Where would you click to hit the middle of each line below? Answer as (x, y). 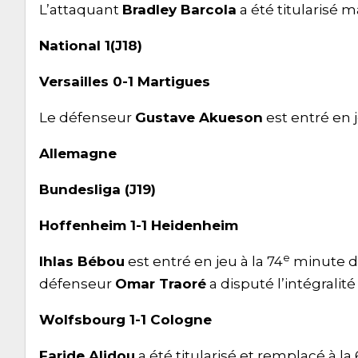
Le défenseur (87, 117)
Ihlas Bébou (82, 261)
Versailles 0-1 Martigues (125, 81)
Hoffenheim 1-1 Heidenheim (139, 225)
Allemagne (78, 153)
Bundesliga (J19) (97, 189)
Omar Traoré (161, 283)
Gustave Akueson (199, 117)
